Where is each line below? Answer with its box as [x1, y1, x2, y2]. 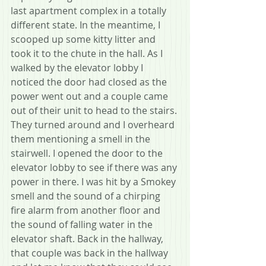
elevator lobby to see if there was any [11, 161, 179, 175]
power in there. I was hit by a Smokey [11, 175, 178, 189]
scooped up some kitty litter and [11, 33, 158, 46]
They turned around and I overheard [11, 118, 177, 132]
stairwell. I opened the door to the [11, 147, 165, 160]
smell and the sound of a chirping [11, 189, 163, 203]
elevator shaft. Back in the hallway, [11, 232, 166, 246]
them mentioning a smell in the [11, 132, 153, 146]
